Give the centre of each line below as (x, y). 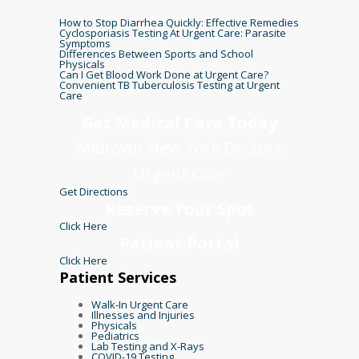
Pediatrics (115, 335)
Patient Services (118, 277)
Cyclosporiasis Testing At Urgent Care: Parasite (173, 32)
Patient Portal (179, 243)
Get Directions (94, 191)
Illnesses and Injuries (143, 315)
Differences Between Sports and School (156, 53)
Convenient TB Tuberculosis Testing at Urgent (169, 85)
